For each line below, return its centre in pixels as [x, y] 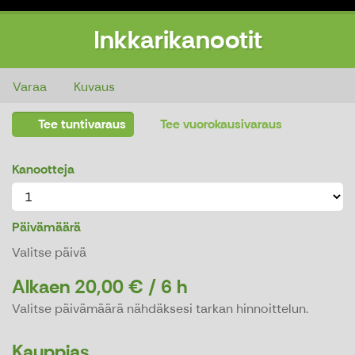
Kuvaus [94, 87]
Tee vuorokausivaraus [220, 124]
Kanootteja [43, 170]
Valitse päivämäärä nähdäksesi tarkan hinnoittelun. [160, 309]
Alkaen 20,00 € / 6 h [99, 287]
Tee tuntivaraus [81, 124]
